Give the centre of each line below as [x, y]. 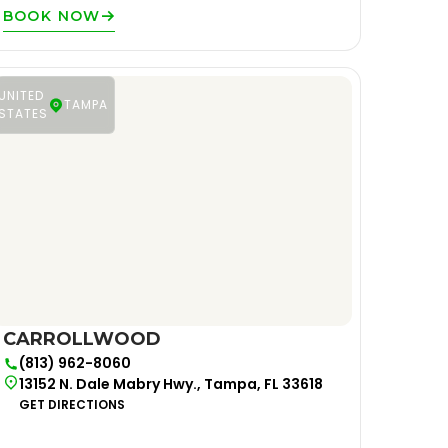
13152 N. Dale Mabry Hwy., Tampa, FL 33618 [170, 384]
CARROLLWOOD [81, 339]
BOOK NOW [51, 16]
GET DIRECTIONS [71, 404]
